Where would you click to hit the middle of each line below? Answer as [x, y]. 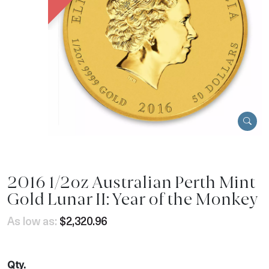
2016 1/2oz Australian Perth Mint [131, 182]
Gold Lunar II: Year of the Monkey [132, 199]
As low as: [32, 220]
